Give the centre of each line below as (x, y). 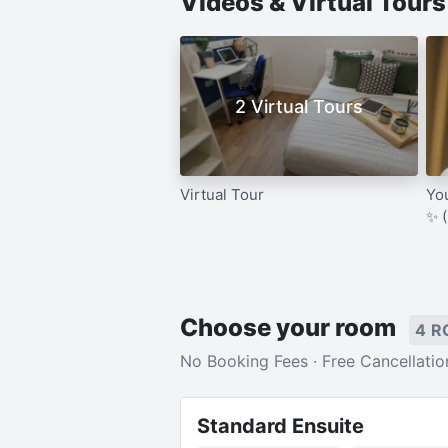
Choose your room (290, 327)
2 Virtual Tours (298, 106)
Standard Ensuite (280, 426)
